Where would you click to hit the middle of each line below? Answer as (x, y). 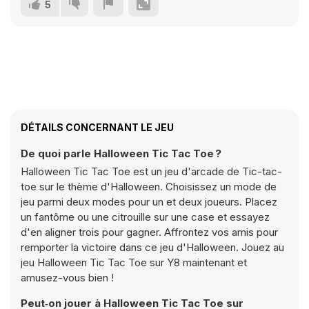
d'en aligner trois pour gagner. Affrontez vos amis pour (149, 232)
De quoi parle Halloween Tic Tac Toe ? (121, 153)
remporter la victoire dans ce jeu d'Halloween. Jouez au (152, 247)
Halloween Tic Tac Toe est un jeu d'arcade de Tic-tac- (151, 171)
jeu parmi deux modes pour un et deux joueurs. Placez (149, 202)
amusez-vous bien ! (67, 278)
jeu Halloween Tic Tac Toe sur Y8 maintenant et (134, 262)
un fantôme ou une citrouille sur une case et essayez (145, 217)
